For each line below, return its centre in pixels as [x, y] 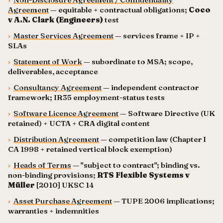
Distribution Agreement [56, 139]
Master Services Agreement [63, 36]
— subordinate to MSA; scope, [137, 61]
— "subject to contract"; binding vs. [136, 165]
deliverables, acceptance [53, 71]
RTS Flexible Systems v [143, 175]
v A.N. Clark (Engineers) [56, 20]
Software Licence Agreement [66, 113]
